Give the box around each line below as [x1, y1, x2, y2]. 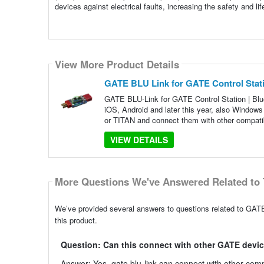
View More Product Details [54, 57, 179, 71]
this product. [54, 214, 97, 226]
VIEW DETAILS [110, 134, 168, 146]
